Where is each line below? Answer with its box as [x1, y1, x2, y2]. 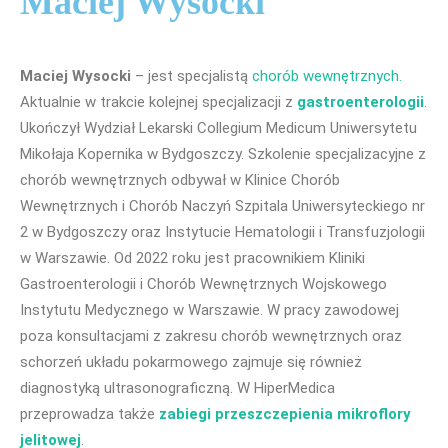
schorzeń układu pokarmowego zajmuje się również [20, 353, 362, 372]
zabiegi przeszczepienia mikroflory [159, 405, 411, 424]
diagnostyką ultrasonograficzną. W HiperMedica [20, 379, 335, 398]
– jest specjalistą [131, 67, 252, 86]
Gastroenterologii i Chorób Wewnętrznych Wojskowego [20, 275, 387, 294]
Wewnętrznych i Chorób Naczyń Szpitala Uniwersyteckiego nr [20, 197, 425, 216]
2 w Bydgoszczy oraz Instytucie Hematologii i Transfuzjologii [20, 223, 425, 242]
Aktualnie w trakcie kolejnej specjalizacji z [20, 93, 297, 112]
